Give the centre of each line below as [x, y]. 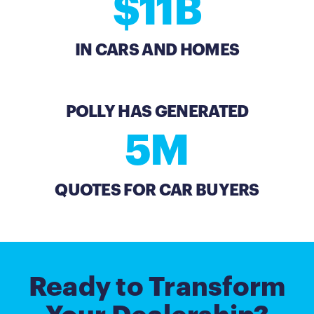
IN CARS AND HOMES [157, 50]
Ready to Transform [157, 288]
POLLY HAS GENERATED [157, 112]
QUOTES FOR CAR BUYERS [157, 191]
